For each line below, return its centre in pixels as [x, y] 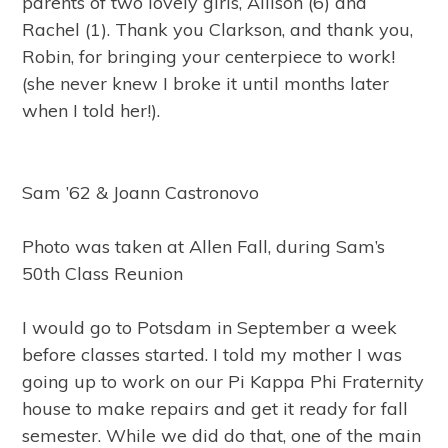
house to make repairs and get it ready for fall [215, 408]
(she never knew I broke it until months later [206, 83]
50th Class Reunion [103, 273]
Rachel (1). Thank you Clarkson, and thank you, [218, 29]
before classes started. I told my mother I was [212, 354]
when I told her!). [91, 110]
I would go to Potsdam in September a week [210, 327]
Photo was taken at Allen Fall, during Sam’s [204, 246]
